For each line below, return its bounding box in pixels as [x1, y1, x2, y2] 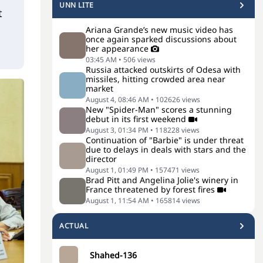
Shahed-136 [90, 249, 137, 261]
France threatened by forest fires [86, 184, 215, 195]
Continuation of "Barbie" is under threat [86, 134, 244, 146]
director [86, 153, 117, 164]
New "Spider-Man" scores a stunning [86, 104, 232, 115]
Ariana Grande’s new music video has [86, 24, 233, 35]
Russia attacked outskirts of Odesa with [86, 64, 241, 75]
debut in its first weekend [86, 113, 186, 124]
